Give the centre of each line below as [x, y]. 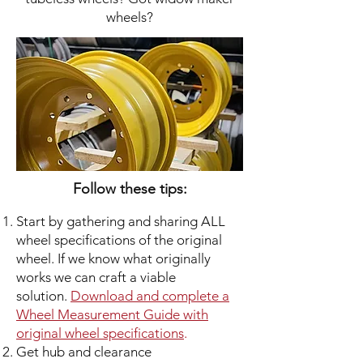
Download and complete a [150, 296]
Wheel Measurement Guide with [112, 314]
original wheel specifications [100, 333]
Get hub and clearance [84, 352]
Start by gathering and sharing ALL [121, 221]
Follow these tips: [130, 189]
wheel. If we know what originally [113, 258]
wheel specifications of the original [119, 240]
